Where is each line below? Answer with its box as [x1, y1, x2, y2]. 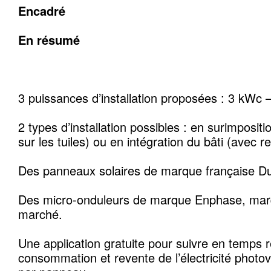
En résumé [18, 31, 80, 48]
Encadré [18, 2, 65, 19]
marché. [18, 205, 62, 223]
